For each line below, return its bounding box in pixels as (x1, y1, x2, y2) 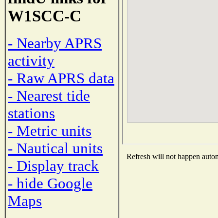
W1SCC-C (8, 7, 81, 25)
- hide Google (8, 174, 92, 192)
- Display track (8, 157, 99, 174)
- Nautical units (8, 139, 103, 157)
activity (8, 52, 54, 69)
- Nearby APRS (8, 34, 102, 52)
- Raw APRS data (8, 69, 114, 87)
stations (8, 104, 55, 122)
